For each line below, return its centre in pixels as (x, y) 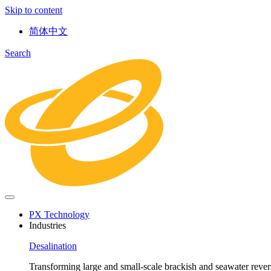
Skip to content (34, 10)
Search (18, 53)
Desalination (53, 246)
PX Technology (59, 214)
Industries (47, 225)
